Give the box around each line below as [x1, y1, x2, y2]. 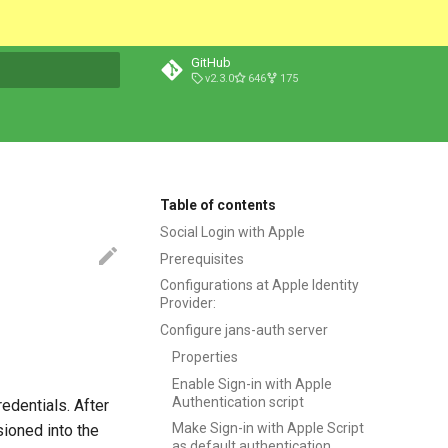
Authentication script [172, 393, 304, 410]
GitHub [191, 55, 231, 70]
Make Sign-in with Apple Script [172, 420, 364, 437]
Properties [172, 348, 238, 365]
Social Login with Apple [160, 223, 305, 240]
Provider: [160, 295, 216, 312]
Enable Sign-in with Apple [172, 375, 332, 392]
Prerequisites [160, 250, 244, 267]
